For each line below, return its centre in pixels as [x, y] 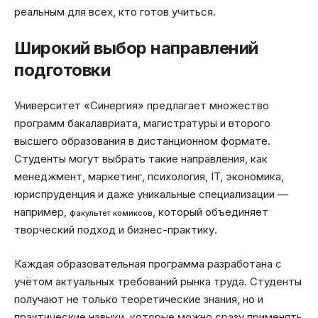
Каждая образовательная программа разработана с [148, 263]
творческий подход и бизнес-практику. [116, 230]
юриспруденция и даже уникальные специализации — [151, 194]
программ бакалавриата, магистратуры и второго [142, 124]
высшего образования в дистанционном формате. [142, 141]
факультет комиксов [111, 213]
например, [42, 212]
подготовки [62, 70]
